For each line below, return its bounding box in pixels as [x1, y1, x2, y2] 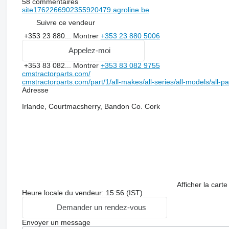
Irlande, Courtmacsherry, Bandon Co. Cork [21, 102, 160, 110]
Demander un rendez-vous [56, 203, 146, 212]
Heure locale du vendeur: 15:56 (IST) [21, 188, 143, 197]
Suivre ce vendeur [36, 18, 95, 27]
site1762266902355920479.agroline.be [21, 5, 149, 14]
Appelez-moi [68, 46, 110, 55]
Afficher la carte [176, 180, 227, 189]
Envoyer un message [21, 218, 90, 226]
